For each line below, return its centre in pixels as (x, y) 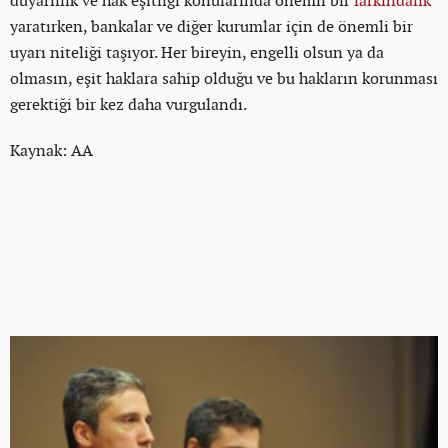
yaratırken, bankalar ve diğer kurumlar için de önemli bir (211, 25)
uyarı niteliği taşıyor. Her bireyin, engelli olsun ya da (197, 51)
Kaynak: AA (51, 149)
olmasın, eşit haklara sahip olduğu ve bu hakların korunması (224, 77)
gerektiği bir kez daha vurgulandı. (128, 103)
